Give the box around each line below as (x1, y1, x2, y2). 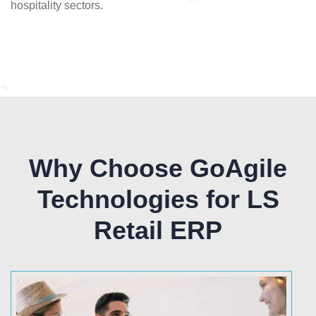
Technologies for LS (37, 185, 279, 214)
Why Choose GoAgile (29, 154, 287, 183)
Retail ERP (94, 216, 222, 245)
